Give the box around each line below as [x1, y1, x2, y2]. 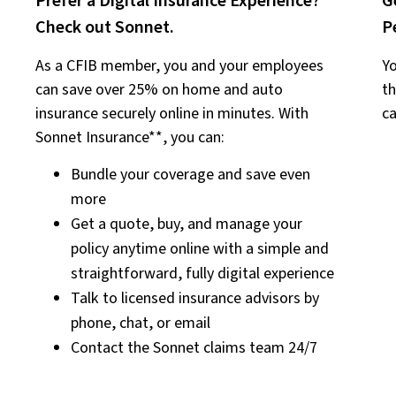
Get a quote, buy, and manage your [71, 213, 302, 236]
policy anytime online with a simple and [71, 238, 329, 261]
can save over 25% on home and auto [35, 79, 283, 102]
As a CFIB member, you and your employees [35, 55, 324, 78]
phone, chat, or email [71, 312, 210, 335]
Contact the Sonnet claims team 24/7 [71, 337, 317, 360]
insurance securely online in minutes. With [35, 103, 308, 126]
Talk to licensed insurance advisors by [71, 287, 319, 310]
